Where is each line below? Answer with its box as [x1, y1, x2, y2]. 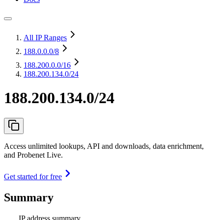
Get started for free [4, 172, 62, 181]
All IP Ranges [24, 33, 67, 42]
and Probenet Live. [4, 150, 63, 159]
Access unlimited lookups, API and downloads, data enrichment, [4, 141, 204, 150]
